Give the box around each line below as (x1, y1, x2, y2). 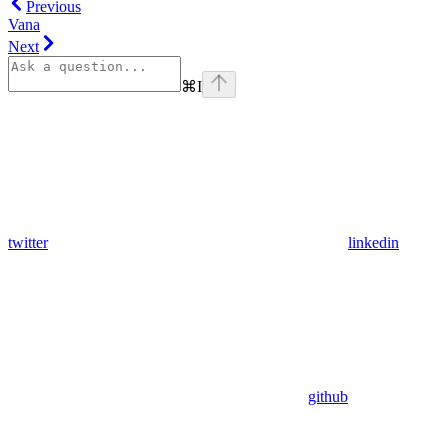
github (308, 388, 348, 406)
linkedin (348, 234, 399, 252)
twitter (8, 234, 48, 252)
